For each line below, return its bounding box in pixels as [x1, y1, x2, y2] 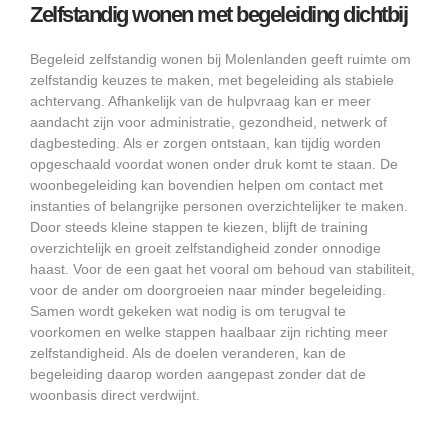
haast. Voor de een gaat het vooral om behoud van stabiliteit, [30, 261, 415, 278]
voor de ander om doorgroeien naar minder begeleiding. [30, 282, 386, 299]
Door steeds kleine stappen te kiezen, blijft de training [30, 219, 368, 236]
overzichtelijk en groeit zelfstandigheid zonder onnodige [30, 240, 381, 257]
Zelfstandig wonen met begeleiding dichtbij [30, 2, 407, 28]
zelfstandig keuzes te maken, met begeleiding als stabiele [30, 72, 394, 89]
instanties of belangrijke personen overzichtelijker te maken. [30, 198, 408, 215]
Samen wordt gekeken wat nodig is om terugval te [30, 303, 346, 320]
